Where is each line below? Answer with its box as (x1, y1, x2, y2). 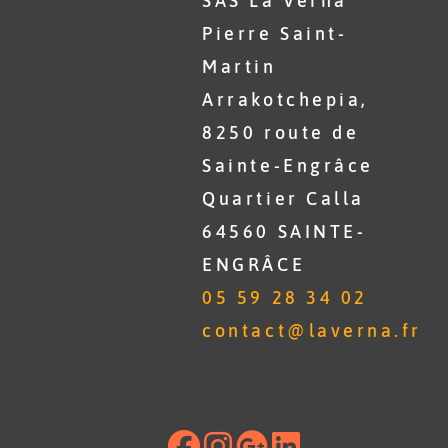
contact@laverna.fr (202, 320, 422, 341)
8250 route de (202, 122, 360, 143)
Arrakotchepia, (202, 89, 369, 110)
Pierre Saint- (202, 23, 348, 44)
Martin (202, 56, 277, 77)
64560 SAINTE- (202, 221, 367, 242)
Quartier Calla (202, 188, 365, 209)
